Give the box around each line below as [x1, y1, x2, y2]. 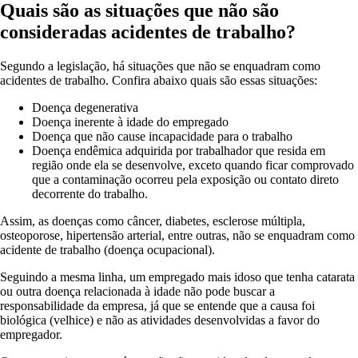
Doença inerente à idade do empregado [32, 115, 229, 129]
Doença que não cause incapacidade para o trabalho [32, 129, 292, 144]
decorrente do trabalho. [32, 187, 148, 201]
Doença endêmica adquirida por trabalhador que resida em [32, 144, 325, 158]
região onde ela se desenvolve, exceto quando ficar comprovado [32, 158, 354, 173]
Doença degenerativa [32, 101, 138, 115]
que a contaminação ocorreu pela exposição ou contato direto [32, 173, 339, 187]
